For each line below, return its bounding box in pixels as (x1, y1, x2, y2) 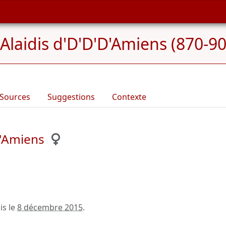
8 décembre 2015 (17, 202, 83, 213)
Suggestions (47, 91, 95, 102)
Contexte (112, 91, 146, 102)
